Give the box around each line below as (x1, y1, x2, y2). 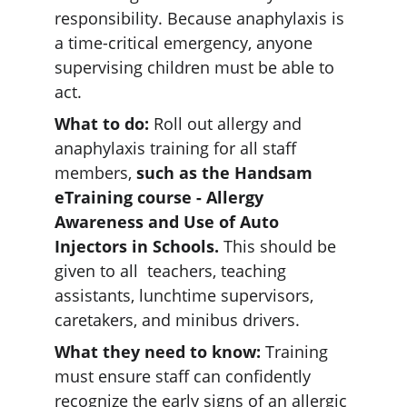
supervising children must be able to (55, 56, 339, 78)
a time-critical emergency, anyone (55, 32, 317, 54)
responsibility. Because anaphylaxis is (55, 7, 349, 29)
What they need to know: (55, 341, 261, 362)
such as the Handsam (136, 162, 317, 184)
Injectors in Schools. (55, 235, 219, 257)
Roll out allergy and (149, 113, 306, 134)
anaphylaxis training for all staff (55, 137, 301, 159)
